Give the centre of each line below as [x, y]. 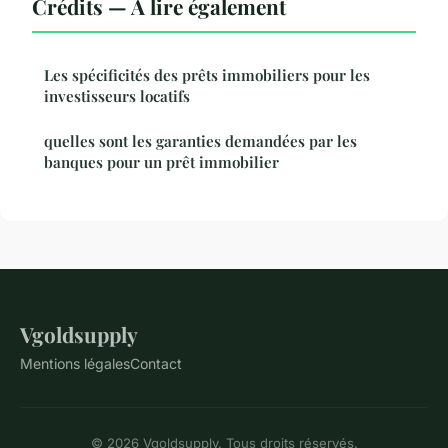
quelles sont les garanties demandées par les [200, 140]
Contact [156, 363]
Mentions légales [75, 363]
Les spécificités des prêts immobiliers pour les [207, 74]
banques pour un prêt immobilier [161, 161]
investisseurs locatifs [117, 95]
